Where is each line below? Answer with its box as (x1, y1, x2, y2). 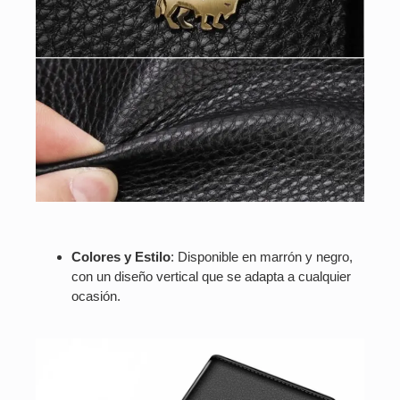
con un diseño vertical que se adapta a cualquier (71, 268, 351, 284)
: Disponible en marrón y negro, (171, 248, 353, 264)
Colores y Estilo (71, 248, 171, 264)
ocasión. (71, 287, 121, 304)
